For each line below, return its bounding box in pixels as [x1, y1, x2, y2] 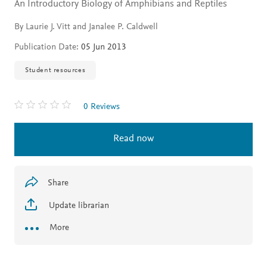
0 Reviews [83, 102, 120, 111]
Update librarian [46, 201, 109, 210]
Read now [113, 133, 154, 144]
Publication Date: [14, 42, 79, 52]
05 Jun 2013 [79, 42, 126, 52]
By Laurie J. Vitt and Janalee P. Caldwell [14, 22, 158, 32]
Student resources [25, 66, 86, 74]
